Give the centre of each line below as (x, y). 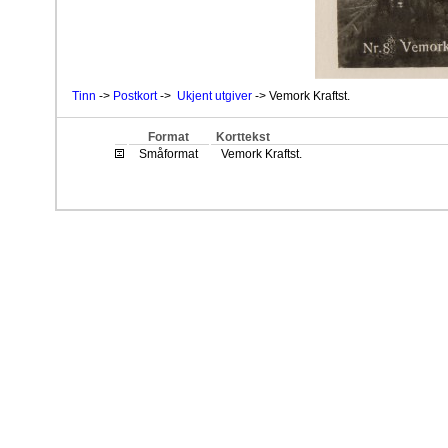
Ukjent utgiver (214, 96)
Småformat (169, 154)
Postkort (135, 96)
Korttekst (242, 137)
